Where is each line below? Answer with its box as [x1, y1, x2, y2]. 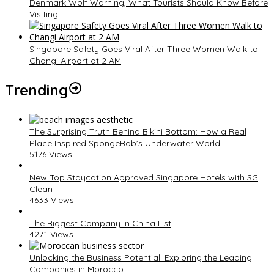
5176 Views [29, 149, 72, 160]
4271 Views [29, 229, 73, 240]
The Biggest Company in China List [29, 218, 171, 229]
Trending [5, 81, 68, 100]
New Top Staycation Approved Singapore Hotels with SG [29, 172, 258, 183]
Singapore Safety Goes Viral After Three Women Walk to [29, 43, 258, 55]
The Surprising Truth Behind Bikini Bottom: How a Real [29, 126, 246, 138]
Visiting [29, 9, 58, 20]
